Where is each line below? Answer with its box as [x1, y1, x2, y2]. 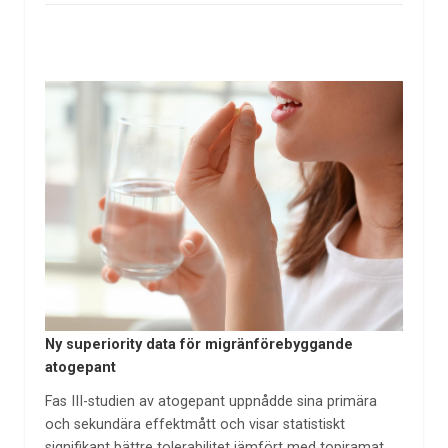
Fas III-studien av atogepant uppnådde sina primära [44, 393, 377, 411]
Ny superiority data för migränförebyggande [44, 335, 353, 353]
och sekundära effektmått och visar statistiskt [44, 416, 345, 434]
